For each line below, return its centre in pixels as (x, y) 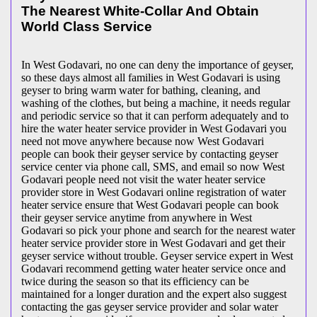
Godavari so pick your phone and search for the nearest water (158, 231)
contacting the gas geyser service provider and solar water (150, 307)
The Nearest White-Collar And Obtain (140, 11)
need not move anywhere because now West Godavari (143, 142)
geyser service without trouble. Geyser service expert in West (157, 256)
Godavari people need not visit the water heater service (143, 180)
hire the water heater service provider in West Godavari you (154, 129)
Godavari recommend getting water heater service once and (154, 269)
